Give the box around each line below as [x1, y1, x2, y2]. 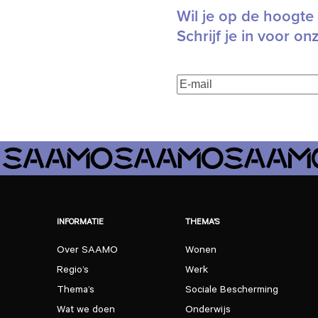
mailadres [176, 89, 224, 106]
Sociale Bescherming [185, 285, 279, 297]
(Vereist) [224, 89, 265, 106]
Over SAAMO [56, 246, 118, 258]
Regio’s [56, 265, 89, 278]
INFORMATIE [56, 219, 104, 229]
